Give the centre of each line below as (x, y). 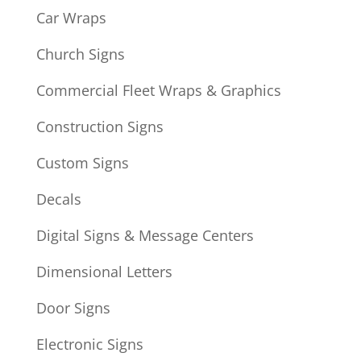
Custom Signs (82, 163)
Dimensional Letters (104, 272)
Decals (58, 199)
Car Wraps (71, 18)
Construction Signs (100, 127)
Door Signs (73, 308)
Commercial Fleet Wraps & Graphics (158, 91)
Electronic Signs (89, 344)
